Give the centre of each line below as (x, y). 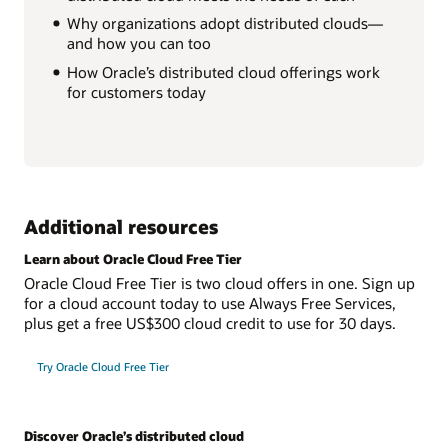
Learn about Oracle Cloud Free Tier (133, 258)
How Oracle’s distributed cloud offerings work (223, 72)
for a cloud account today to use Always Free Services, (210, 302)
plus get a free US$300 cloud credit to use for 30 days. (210, 322)
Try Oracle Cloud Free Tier (102, 366)
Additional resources (121, 226)
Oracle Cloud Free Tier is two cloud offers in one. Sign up (219, 282)
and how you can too (138, 43)
